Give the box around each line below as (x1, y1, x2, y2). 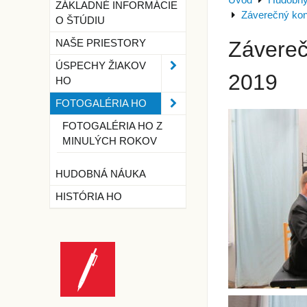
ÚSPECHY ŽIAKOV (56, 60, 146, 71)
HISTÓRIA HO (56, 191, 122, 202)
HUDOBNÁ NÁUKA (56, 169, 146, 180)
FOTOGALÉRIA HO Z (62, 121, 162, 132)
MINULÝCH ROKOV (62, 136, 157, 147)
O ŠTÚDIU (56, 15, 105, 26)
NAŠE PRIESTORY (56, 38, 146, 49)
